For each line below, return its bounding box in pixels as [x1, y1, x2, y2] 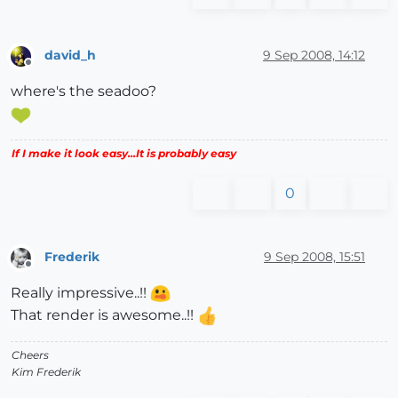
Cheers [12, 347, 49, 362]
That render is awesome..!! [11, 306, 197, 323]
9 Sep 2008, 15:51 [264, 248, 365, 265]
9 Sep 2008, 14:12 [263, 47, 365, 64]
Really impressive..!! [11, 283, 150, 301]
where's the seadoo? [11, 83, 156, 100]
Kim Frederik [12, 364, 81, 378]
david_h [44, 47, 96, 64]
